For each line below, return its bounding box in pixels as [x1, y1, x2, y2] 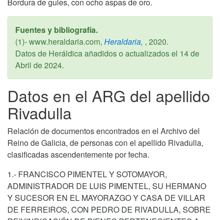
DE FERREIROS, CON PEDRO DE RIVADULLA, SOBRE [7, 203, 211, 215]
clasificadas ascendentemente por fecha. [7, 148, 149, 160]
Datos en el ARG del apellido [7, 83, 210, 107]
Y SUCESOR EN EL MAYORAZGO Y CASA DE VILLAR [7, 192, 205, 203]
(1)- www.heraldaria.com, [15, 35, 102, 47]
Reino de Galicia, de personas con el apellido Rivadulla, [7, 137, 203, 148]
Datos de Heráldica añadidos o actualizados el [15, 47, 180, 59]
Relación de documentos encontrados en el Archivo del [7, 125, 200, 137]
